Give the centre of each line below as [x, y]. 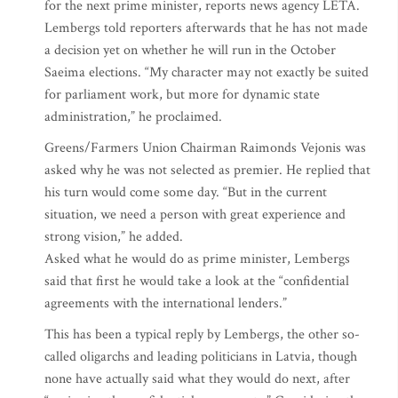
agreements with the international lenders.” [166, 303]
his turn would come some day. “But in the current [186, 192]
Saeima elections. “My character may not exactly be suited [207, 72]
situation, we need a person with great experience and [195, 215]
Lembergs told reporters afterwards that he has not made [206, 28]
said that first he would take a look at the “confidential [197, 281]
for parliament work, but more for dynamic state [182, 95]
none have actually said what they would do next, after [197, 379]
